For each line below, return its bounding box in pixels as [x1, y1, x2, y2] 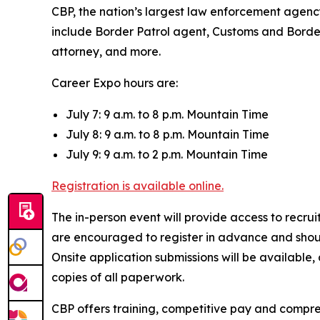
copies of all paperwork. [51, 269, 184, 284]
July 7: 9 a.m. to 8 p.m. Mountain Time [66, 106, 269, 121]
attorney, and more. [51, 44, 161, 59]
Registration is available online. [51, 178, 224, 193]
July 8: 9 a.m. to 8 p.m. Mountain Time [66, 126, 269, 141]
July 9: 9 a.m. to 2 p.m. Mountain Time [66, 146, 268, 161]
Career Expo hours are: [51, 75, 178, 90]
